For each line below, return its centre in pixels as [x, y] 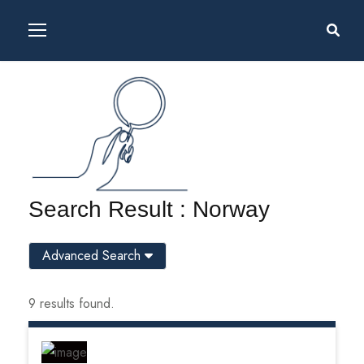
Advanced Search [93, 255]
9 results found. [71, 303]
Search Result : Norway [149, 209]
